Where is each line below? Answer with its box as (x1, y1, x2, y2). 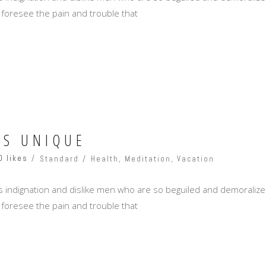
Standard (40, 153, 79, 164)
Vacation (177, 153, 214, 164)
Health (91, 153, 119, 164)
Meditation (125, 153, 171, 164)
